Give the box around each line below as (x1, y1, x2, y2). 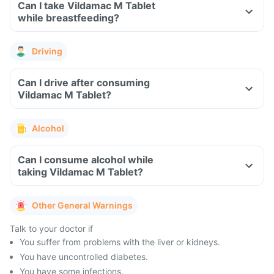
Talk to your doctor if (10, 223, 93, 234)
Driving (32, 46, 62, 56)
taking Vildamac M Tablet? (18, 166, 143, 178)
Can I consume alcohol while (18, 154, 154, 166)
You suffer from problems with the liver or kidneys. (20, 237, 220, 247)
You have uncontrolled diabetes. (20, 251, 148, 262)
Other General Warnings (32, 200, 133, 210)
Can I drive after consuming (18, 76, 150, 89)
